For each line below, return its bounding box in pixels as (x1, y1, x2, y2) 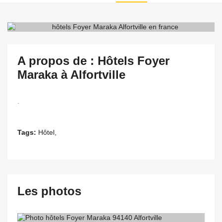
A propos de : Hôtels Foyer (17, 54, 169, 67)
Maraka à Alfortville (17, 68, 125, 81)
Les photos (17, 184, 81, 198)
